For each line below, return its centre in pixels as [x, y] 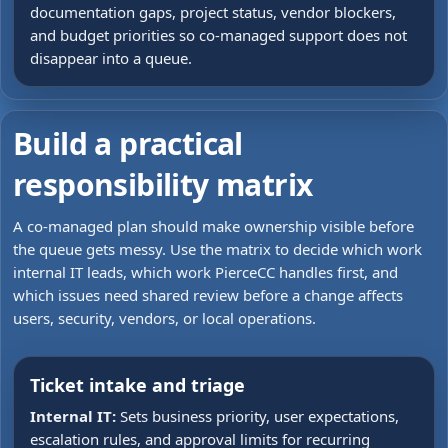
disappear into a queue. [111, 58]
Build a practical [128, 143]
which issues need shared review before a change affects [208, 295]
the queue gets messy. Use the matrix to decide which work [217, 249]
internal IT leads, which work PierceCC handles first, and [205, 272]
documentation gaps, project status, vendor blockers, [213, 12]
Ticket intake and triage [137, 385]
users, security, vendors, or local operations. [164, 318]
